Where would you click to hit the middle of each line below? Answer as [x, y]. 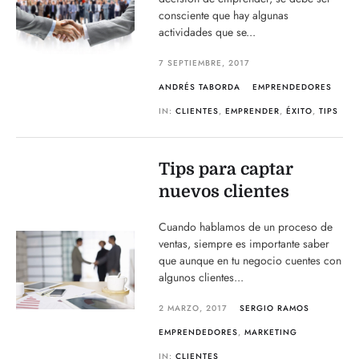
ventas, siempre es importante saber [244, 244]
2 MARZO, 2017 [194, 308]
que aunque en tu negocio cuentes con [250, 260]
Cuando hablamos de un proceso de [246, 227]
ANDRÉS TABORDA [200, 87]
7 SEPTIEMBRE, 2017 [205, 63]
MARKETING [271, 332]
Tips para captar [226, 169]
